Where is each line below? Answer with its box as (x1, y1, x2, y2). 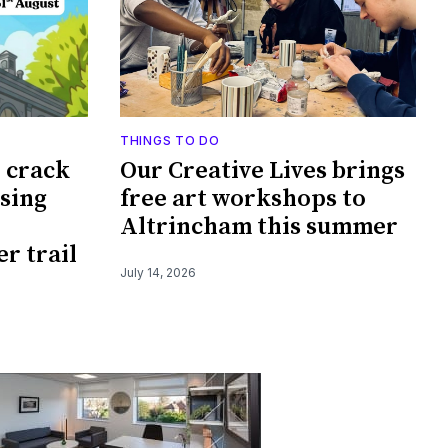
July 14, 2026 (120, 264, 196, 280)
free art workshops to (120, 183, 366, 214)
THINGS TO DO (120, 132, 220, 148)
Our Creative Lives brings (120, 155, 405, 186)
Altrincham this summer (120, 211, 398, 242)
